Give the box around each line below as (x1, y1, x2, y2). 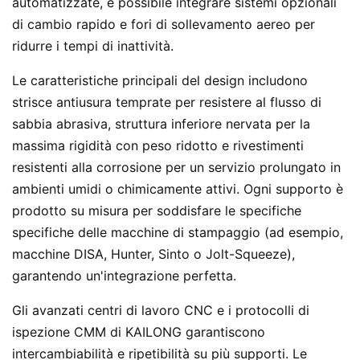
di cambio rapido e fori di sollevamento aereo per (12, 16, 315, 32)
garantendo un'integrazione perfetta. (12, 268, 236, 284)
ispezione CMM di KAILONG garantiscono (12, 324, 265, 340)
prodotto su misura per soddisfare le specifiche (12, 202, 301, 219)
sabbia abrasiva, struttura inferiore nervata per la (12, 116, 310, 132)
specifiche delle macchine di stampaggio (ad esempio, (12, 224, 343, 240)
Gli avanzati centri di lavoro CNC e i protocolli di (12, 302, 309, 318)
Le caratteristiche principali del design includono (12, 72, 308, 88)
